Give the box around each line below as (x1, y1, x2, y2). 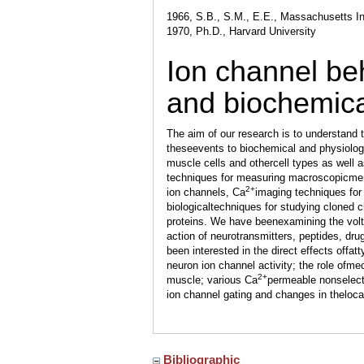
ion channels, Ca (167, 186, 245, 198)
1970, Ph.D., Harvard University (167, 25, 316, 37)
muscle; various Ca (167, 274, 258, 286)
